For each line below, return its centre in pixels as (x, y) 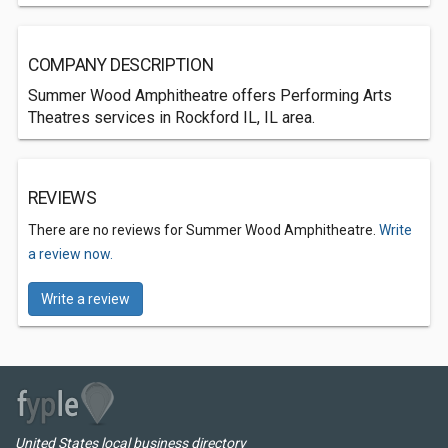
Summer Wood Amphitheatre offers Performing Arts (210, 95)
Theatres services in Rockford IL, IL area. (171, 117)
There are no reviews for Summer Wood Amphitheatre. (203, 230)
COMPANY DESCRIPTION (121, 65)
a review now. (70, 254)
